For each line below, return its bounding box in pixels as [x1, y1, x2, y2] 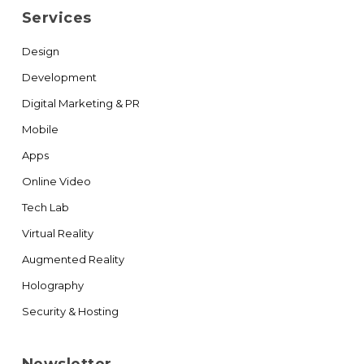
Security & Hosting [21, 305, 119, 318]
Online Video [21, 175, 91, 188]
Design [21, 45, 59, 58]
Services [21, 9, 92, 27]
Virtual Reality [21, 227, 93, 240]
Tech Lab [21, 201, 69, 214]
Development [21, 71, 97, 84]
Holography [21, 279, 84, 292]
